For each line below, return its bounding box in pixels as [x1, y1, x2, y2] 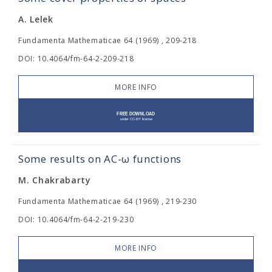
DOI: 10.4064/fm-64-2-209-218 [18, 53, 134, 64]
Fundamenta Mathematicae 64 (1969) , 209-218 [18, 35, 197, 46]
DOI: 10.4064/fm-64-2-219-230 [18, 214, 134, 225]
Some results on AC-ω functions [18, 152, 182, 166]
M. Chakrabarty [18, 174, 91, 186]
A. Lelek [18, 13, 53, 25]
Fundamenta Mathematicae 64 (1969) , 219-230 [18, 196, 197, 206]
